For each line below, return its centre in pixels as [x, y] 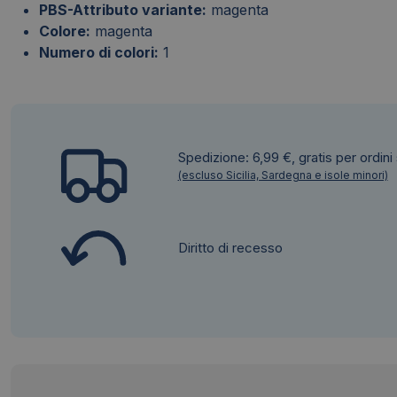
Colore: [65, 31]
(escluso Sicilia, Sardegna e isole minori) [283, 175]
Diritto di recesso [230, 248]
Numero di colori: [99, 53]
